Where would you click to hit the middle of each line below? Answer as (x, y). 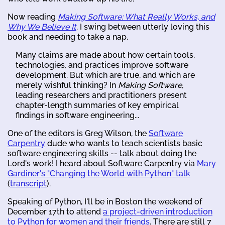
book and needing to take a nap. (68, 37)
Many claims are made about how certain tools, (105, 55)
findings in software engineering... (77, 115)
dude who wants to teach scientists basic (124, 143)
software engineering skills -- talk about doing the (102, 153)
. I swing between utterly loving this (143, 27)
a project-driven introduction (158, 211)
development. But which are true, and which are (105, 75)
